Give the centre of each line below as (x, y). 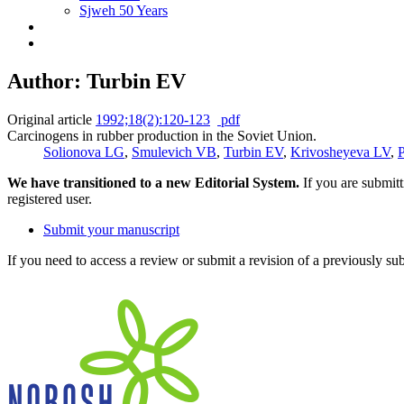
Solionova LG (84, 151)
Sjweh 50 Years (124, 10)
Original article (50, 119)
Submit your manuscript (111, 229)
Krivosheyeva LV (340, 151)
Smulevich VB (174, 151)
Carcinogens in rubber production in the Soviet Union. (162, 135)
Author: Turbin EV (96, 81)
